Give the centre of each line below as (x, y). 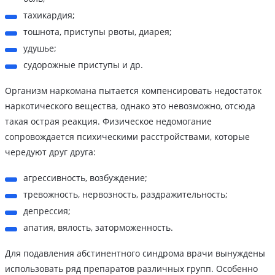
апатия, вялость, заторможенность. (98, 228)
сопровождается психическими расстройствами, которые (127, 137)
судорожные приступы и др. (83, 65)
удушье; (40, 48)
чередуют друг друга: (50, 152)
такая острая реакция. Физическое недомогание (108, 122)
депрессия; (47, 211)
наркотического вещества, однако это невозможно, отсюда (130, 106)
